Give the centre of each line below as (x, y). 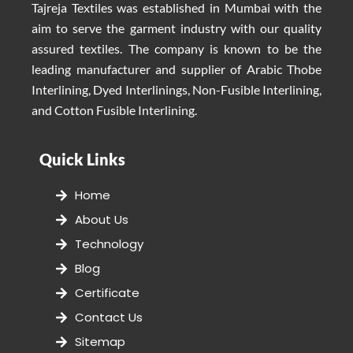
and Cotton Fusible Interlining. (114, 110)
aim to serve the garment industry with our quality (176, 28)
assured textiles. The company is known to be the (176, 49)
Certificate (107, 293)
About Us (102, 220)
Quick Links (82, 160)
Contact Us (109, 318)
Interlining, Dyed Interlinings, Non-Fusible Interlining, (176, 90)
